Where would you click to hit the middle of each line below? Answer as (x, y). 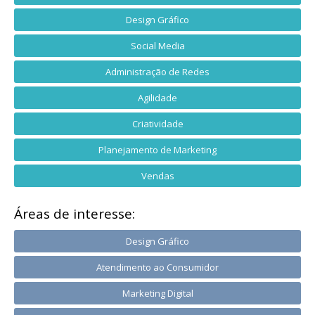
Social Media (157, 45)
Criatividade (157, 123)
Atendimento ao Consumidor (157, 267)
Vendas (157, 175)
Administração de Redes (157, 71)
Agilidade (157, 97)
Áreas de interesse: (75, 213)
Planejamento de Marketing (157, 149)
